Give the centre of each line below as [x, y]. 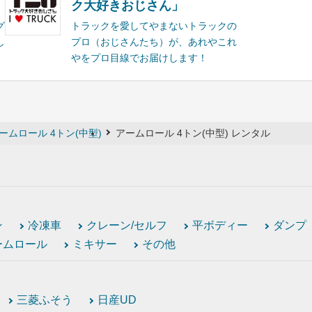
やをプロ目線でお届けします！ [140, 57]
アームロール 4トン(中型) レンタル [193, 133]
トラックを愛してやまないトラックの [154, 25]
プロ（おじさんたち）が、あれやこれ [154, 41]
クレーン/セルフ [127, 226]
